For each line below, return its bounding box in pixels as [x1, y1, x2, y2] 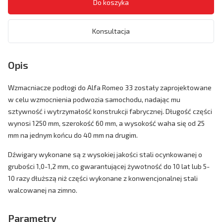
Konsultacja [92, 26, 130, 35]
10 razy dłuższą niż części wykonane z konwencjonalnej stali [8, 173, 198, 182]
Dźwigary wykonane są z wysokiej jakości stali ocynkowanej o [8, 150, 202, 159]
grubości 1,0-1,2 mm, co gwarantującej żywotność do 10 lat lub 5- [8, 162, 210, 170]
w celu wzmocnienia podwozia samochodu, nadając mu [8, 95, 180, 104]
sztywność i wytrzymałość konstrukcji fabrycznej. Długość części [8, 107, 212, 115]
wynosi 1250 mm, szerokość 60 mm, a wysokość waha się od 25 [8, 118, 205, 127]
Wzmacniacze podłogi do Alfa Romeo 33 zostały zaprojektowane [8, 83, 212, 92]
